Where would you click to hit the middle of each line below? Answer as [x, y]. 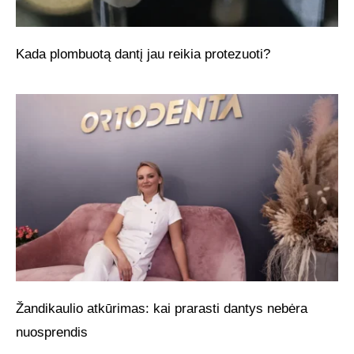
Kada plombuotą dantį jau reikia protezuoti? [143, 54]
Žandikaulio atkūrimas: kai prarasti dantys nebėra [162, 308]
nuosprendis [52, 332]
